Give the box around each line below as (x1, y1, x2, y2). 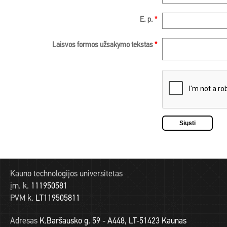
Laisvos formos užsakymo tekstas (52, 41, 155, 49)
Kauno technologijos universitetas (10, 170, 123, 179)
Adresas (10, 217, 37, 225)
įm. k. (10, 182, 29, 191)
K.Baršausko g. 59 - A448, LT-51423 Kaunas (37, 217, 186, 225)
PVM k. (10, 194, 33, 203)
